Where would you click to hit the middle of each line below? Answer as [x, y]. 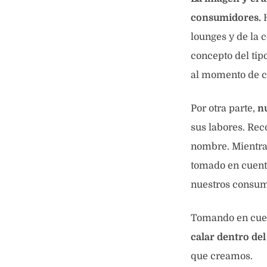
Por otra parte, [224, 108]
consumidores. [226, 18]
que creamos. [222, 256]
